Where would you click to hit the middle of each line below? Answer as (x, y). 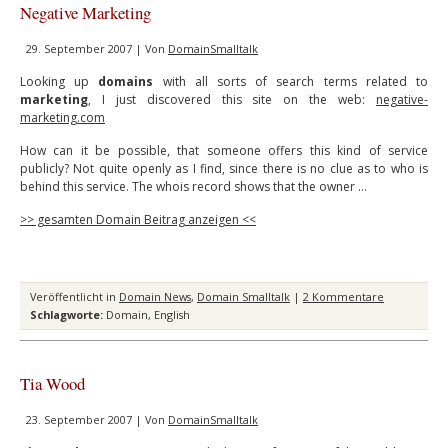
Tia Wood (52, 383)
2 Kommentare (343, 296)
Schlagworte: (66, 314)
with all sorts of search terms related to (291, 81)
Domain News (155, 296)
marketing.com (62, 117)
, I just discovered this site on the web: (232, 99)
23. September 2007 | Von (97, 419)
